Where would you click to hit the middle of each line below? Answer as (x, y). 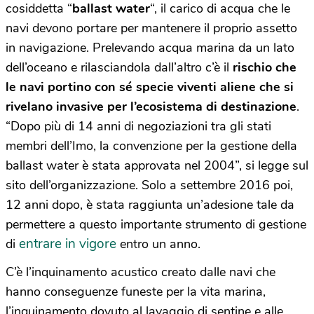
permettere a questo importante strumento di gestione (156, 224)
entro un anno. (158, 244)
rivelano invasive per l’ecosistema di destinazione (151, 107)
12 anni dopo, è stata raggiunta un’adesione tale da (150, 205)
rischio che (265, 67)
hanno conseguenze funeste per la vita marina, (136, 292)
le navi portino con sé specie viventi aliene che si (150, 87)
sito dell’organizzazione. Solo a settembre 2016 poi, (149, 185)
